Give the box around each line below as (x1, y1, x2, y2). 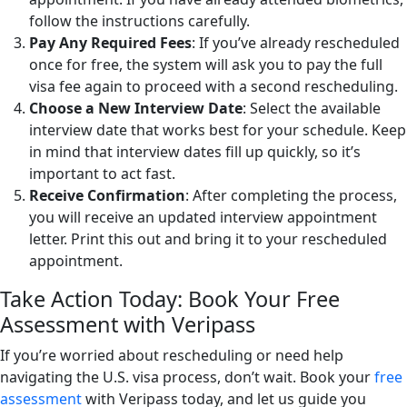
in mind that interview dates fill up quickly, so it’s (29, 142, 361, 163)
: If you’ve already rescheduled (192, 33, 400, 54)
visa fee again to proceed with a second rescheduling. (29, 76, 398, 97)
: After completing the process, (185, 185, 397, 206)
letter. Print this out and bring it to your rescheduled (29, 229, 387, 250)
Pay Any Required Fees (29, 33, 192, 54)
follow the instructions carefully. (29, 11, 250, 32)
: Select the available (243, 98, 381, 119)
